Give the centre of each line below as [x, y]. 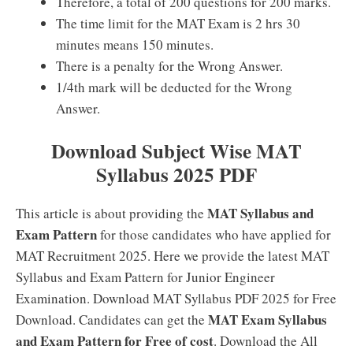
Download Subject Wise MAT [176, 150]
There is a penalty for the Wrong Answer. [169, 66]
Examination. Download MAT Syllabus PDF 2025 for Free [176, 298]
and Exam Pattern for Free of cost [115, 340]
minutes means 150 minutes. [135, 45]
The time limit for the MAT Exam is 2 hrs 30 [178, 23]
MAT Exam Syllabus [268, 319]
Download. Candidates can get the [112, 319]
